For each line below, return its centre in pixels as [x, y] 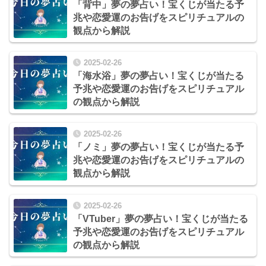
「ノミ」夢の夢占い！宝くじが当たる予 [159, 147]
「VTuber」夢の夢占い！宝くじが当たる [161, 218]
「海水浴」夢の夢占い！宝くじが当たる [159, 76]
